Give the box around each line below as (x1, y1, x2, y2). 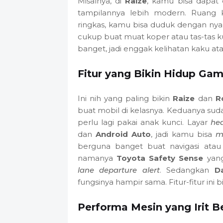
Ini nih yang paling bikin (77, 93, 173, 103)
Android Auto (95, 129, 151, 139)
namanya (77, 153, 116, 163)
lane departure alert (77, 165, 160, 175)
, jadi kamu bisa (150, 129, 216, 139)
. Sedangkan (159, 165, 215, 175)
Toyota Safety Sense (116, 153, 204, 163)
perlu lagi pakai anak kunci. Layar (77, 117, 211, 127)
